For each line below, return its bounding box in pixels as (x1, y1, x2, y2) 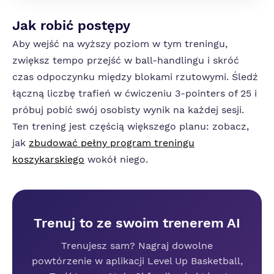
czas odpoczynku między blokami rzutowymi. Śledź (12, 71, 258, 83)
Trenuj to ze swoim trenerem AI (34, 215, 240, 231)
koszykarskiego (12, 154, 84, 165)
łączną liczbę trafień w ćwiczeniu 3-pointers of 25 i (12, 87, 257, 99)
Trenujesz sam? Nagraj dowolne (61, 240, 213, 251)
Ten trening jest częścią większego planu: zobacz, (12, 120, 249, 132)
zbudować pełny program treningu (29, 137, 194, 149)
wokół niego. (84, 154, 148, 165)
